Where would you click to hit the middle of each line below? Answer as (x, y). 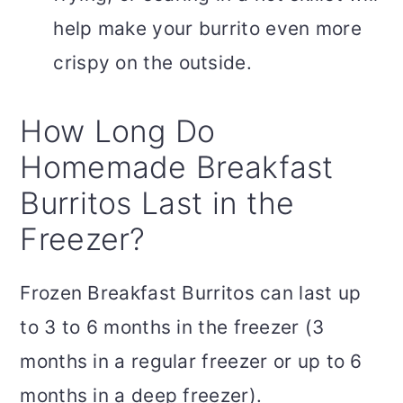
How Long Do (118, 131)
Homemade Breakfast (177, 167)
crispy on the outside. (152, 63)
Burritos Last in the (157, 203)
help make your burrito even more (207, 29)
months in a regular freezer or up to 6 (191, 362)
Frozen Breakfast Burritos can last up (191, 293)
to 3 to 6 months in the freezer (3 (172, 327)
